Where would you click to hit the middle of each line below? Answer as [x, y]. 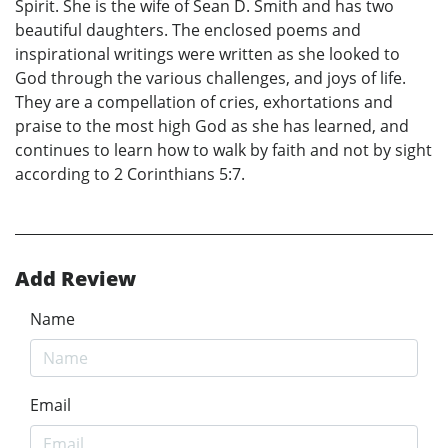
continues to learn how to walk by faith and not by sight [223, 150]
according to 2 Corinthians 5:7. [130, 174]
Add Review [75, 279]
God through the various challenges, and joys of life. [210, 78]
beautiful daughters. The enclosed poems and [188, 30]
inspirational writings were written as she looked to [207, 54]
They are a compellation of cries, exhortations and [204, 102]
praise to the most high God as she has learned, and [212, 126]
